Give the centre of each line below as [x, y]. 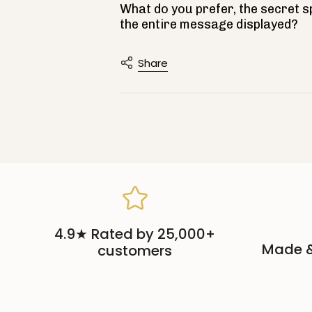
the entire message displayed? [209, 24]
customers [135, 251]
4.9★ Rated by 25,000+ [135, 234]
